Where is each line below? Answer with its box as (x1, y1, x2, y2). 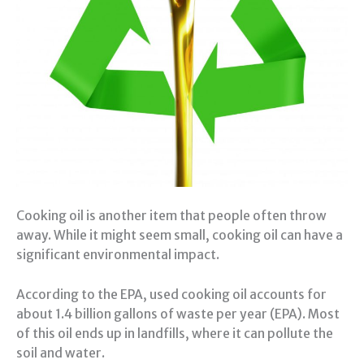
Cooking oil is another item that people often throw (16, 208, 327, 224)
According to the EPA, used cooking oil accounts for (16, 287, 327, 303)
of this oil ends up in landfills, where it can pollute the (16, 326, 333, 342)
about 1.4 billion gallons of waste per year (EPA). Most (16, 306, 340, 323)
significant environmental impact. (16, 247, 219, 263)
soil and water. (16, 345, 105, 362)
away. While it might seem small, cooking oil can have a (16, 227, 343, 244)
